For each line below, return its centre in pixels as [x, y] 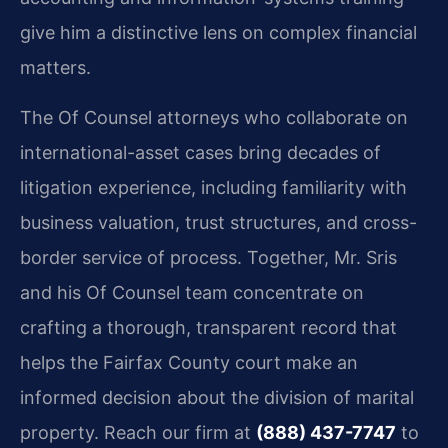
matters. [55, 68]
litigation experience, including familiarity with [213, 187]
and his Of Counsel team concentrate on [192, 292]
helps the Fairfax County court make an [189, 362]
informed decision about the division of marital [217, 397]
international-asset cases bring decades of [200, 152]
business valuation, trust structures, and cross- [218, 222]
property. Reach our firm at [138, 432]
